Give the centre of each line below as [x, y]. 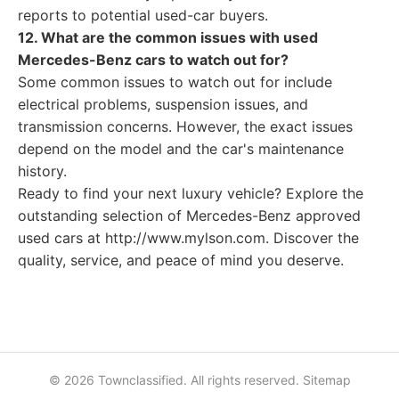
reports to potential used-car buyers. [143, 15]
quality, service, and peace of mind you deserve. [181, 260]
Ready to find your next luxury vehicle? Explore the [191, 193]
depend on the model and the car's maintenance [181, 149]
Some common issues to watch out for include [175, 82]
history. [42, 171]
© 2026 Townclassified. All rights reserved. [175, 380]
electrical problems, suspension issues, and [163, 104]
